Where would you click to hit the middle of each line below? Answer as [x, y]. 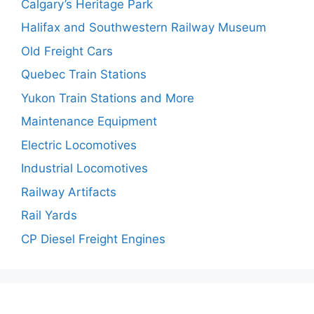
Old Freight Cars [67, 51]
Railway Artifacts [69, 192]
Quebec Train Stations [84, 74]
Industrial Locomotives [84, 168]
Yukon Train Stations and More [108, 98]
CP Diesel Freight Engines [93, 239]
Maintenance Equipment [89, 121]
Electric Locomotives [79, 145]
